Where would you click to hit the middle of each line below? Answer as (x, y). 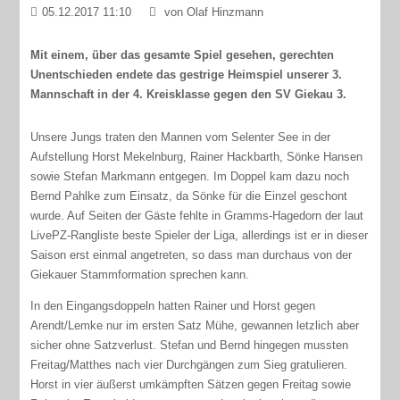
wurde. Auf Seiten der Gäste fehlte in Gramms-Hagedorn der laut (197, 215)
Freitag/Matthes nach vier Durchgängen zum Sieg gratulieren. (189, 364)
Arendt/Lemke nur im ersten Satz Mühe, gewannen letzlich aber (195, 325)
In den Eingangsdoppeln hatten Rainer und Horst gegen (173, 305)
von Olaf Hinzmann (212, 12)
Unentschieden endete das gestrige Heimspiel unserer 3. (187, 74)
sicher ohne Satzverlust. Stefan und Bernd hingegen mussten (190, 345)
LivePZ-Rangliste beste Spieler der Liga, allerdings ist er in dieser (200, 235)
